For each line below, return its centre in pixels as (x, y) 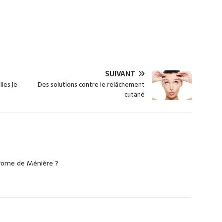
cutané (135, 95)
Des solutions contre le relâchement (91, 85)
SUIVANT (120, 74)
